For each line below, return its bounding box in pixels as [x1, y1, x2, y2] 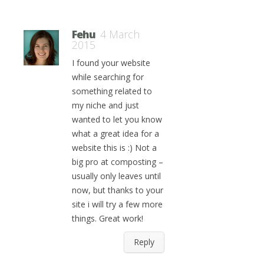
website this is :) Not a [72, 142, 157, 153]
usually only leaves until [72, 170, 161, 181]
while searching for [72, 71, 144, 82]
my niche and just [72, 100, 139, 111]
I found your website [72, 57, 150, 68]
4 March [100, 27, 140, 41]
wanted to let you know [72, 114, 162, 125]
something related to [72, 85, 152, 97]
